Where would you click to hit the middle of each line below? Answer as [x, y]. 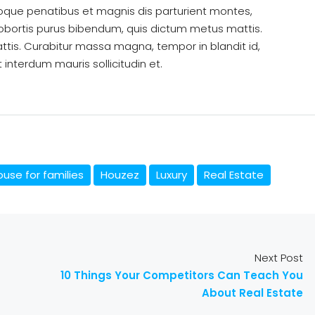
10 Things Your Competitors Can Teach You [182, 275]
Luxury [172, 174]
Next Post [279, 257]
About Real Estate [252, 292]
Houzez [120, 174]
